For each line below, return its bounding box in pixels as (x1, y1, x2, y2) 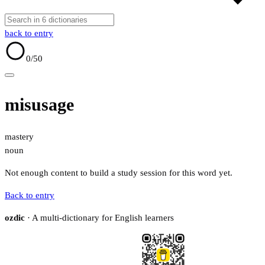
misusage (5, 95, 74, 115)
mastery (5, 132, 34, 142)
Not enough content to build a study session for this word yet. (5, 168, 232, 178)
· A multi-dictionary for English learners (25, 213, 174, 223)
